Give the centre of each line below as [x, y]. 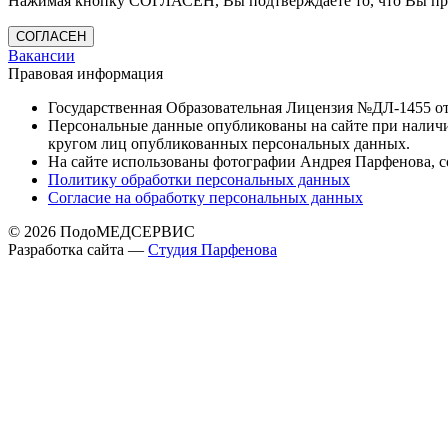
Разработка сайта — [78, 250]
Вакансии [41, 56]
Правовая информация [85, 74]
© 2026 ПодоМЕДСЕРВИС [101, 232]
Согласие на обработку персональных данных [205, 198]
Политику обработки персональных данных [199, 180]
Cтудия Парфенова [212, 250]
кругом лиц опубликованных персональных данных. [229, 144]
